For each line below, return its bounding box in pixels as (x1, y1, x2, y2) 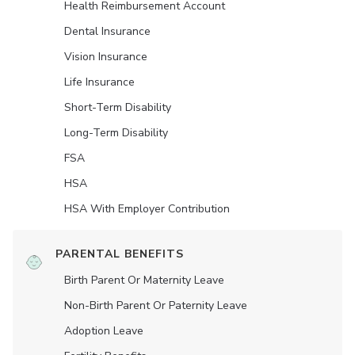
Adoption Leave (64, 323, 143, 339)
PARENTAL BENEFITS (55, 246, 184, 262)
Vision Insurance (64, 49, 147, 65)
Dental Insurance (64, 24, 151, 40)
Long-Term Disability (64, 125, 168, 141)
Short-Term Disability (64, 100, 171, 116)
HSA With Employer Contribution (64, 201, 230, 217)
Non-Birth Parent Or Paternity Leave (64, 298, 247, 314)
